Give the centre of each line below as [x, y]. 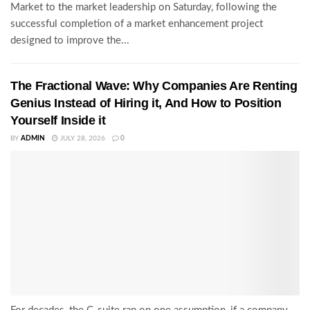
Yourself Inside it [58, 121]
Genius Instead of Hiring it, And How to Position [146, 103]
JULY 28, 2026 [82, 139]
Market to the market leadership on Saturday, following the [144, 8]
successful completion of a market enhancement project [137, 24]
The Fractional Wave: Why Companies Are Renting [154, 86]
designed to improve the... [70, 41]
